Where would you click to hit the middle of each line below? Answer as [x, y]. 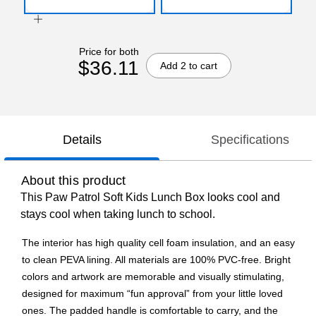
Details [82, 140]
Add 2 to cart [188, 65]
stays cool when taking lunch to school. [118, 214]
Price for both [109, 51]
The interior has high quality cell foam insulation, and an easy [158, 243]
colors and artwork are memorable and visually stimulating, [153, 277]
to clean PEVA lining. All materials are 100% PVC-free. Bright [156, 260]
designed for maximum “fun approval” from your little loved [152, 294]
